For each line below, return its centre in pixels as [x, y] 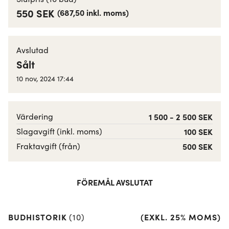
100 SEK [198, 131]
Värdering [35, 116]
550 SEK [35, 13]
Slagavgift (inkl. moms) [59, 131]
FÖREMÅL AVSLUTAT [114, 182]
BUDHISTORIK [38, 217]
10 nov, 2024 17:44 [45, 78]
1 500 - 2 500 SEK [181, 117]
